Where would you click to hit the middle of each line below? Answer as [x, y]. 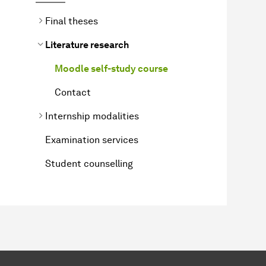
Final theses [72, 21]
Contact [73, 92]
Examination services [92, 140]
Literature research [87, 45]
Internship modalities [92, 116]
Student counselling [89, 163]
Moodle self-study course [111, 68]
